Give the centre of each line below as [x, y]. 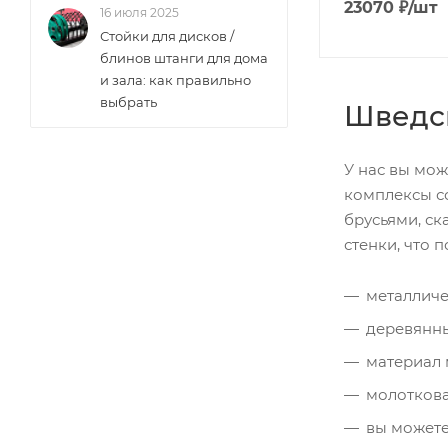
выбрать [128, 102]
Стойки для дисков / [167, 36]
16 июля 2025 [139, 12]
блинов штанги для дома [184, 58]
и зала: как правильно [175, 80]
